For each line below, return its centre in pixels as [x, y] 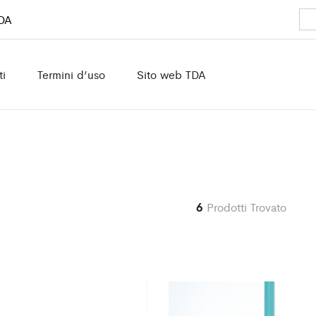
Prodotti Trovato [247, 207]
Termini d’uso [71, 74]
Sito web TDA [171, 74]
